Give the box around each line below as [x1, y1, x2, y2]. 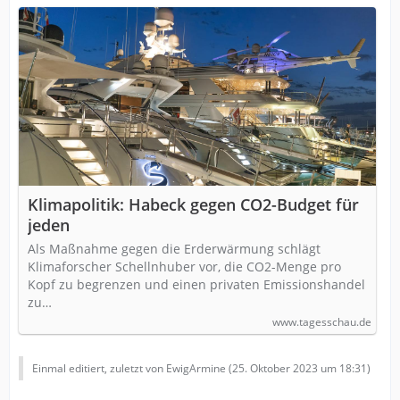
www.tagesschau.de [272, 313, 371, 329]
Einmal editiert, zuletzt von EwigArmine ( [32, 360, 232, 376]
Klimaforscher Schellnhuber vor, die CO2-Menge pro [28, 257, 341, 275]
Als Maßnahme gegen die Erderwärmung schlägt [28, 239, 321, 257]
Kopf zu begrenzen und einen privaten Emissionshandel [28, 275, 365, 293]
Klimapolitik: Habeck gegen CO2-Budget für [28, 193, 359, 215]
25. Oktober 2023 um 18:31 [232, 360, 367, 376]
